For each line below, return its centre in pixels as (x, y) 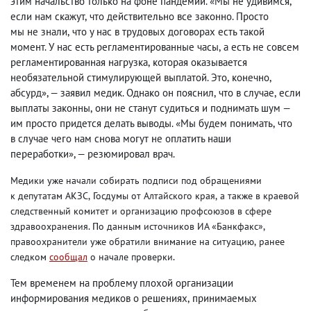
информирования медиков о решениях (99, 298)
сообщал (68, 257)
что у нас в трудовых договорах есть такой (168, 32)
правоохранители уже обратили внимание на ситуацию (132, 242)
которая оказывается (200, 62)
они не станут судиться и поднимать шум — (193, 108)
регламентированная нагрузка (79, 62)
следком (30, 257)
